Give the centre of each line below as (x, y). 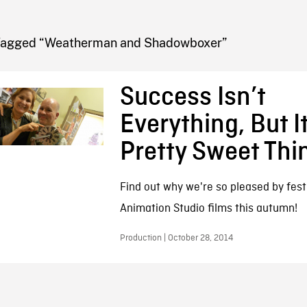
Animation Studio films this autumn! (208, 209)
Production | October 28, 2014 (176, 238)
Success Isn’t (192, 97)
